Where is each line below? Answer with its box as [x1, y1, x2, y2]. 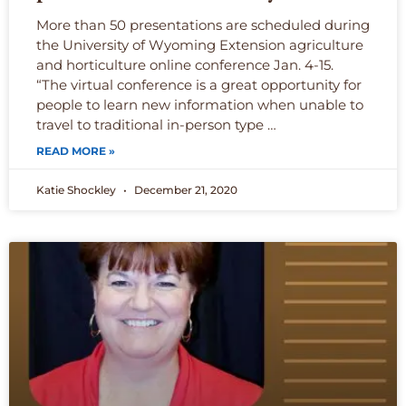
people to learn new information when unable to [36, 96, 363, 114]
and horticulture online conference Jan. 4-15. [36, 56, 333, 74]
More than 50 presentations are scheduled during [36, 16, 370, 34]
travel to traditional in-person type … [36, 116, 276, 134]
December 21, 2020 [131, 183, 237, 198]
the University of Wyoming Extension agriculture [36, 36, 363, 54]
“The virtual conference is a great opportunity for [36, 76, 362, 94]
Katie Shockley [36, 183, 119, 198]
